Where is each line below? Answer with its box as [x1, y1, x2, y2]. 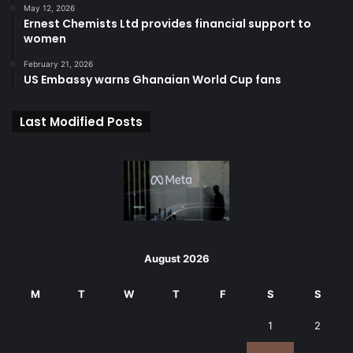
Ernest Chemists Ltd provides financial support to [24, 16, 311, 32]
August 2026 [143, 251, 210, 265]
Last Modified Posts [20, 113, 143, 131]
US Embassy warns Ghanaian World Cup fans [24, 72, 281, 88]
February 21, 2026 [24, 59, 93, 69]
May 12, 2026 [24, 3, 75, 13]
